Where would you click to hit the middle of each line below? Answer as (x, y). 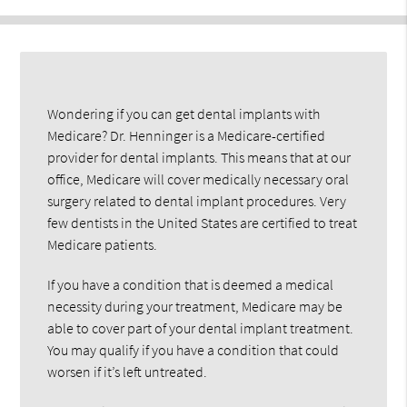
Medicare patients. (103, 244)
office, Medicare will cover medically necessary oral (199, 179)
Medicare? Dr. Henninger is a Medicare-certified (187, 135)
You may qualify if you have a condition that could (194, 349)
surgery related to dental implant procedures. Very (197, 200)
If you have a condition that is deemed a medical (191, 284)
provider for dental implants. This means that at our (199, 157)
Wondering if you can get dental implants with (184, 113)
